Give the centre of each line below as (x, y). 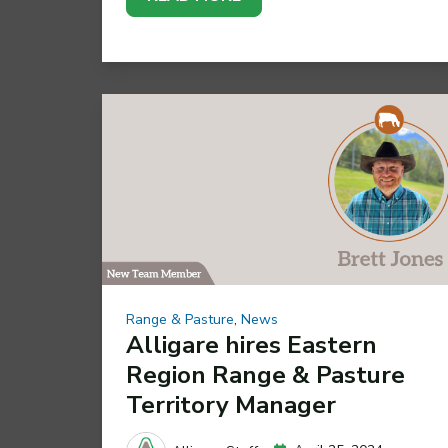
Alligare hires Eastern (251, 344)
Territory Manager (231, 404)
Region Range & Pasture (265, 374)
